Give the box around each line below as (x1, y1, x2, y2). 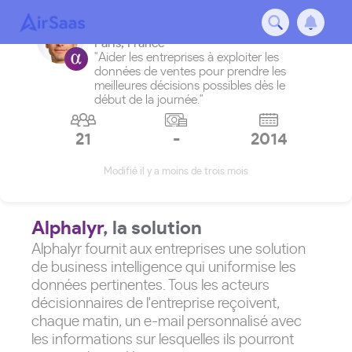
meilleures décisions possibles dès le (94, 79, 285, 92)
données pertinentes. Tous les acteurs (31, 278, 269, 293)
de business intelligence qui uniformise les (31, 260, 296, 275)
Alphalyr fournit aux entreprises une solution (31, 242, 306, 257)
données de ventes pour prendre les (94, 65, 286, 78)
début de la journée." (94, 93, 203, 106)
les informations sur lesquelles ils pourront (31, 332, 294, 347)
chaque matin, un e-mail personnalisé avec (31, 314, 302, 329)
